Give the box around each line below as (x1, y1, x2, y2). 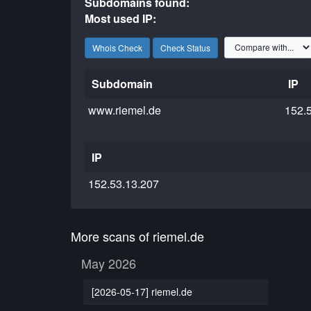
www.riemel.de (88, 102, 162, 118)
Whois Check (92, 41, 142, 53)
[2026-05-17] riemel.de (91, 284, 192, 299)
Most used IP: (85, 10, 157, 26)
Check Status (160, 41, 210, 53)
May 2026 (81, 254, 136, 272)
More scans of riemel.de (71, 227, 204, 245)
